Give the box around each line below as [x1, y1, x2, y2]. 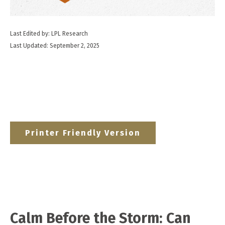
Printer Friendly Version [25, 128, 141, 138]
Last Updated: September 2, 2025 [10, 42, 99, 49]
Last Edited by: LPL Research [10, 30, 88, 37]
